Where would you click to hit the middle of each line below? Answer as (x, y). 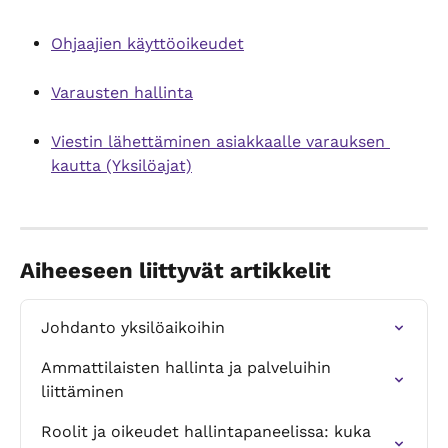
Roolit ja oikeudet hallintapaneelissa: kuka (208, 431)
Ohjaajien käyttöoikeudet (147, 44)
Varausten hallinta (122, 93)
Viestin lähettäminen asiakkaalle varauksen (220, 142)
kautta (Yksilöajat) (121, 166)
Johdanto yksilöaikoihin (133, 327)
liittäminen (82, 391)
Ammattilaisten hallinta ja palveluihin (188, 367)
